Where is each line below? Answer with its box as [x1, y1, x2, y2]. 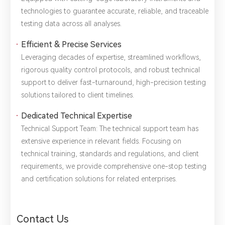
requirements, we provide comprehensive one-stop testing [21, 162, 206, 170]
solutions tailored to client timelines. [21, 90, 134, 99]
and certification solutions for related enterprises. [21, 174, 177, 183]
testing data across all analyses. [21, 19, 122, 28]
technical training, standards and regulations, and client [21, 149, 199, 158]
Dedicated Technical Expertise [21, 110, 132, 121]
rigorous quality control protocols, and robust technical [21, 65, 200, 74]
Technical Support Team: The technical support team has [21, 124, 198, 133]
